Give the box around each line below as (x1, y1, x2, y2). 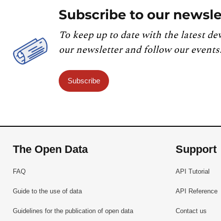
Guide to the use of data (13, 187, 82, 195)
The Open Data (13, 143, 88, 156)
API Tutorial (175, 167, 210, 175)
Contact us (175, 207, 207, 215)
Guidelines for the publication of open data (13, 207, 134, 215)
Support (175, 143, 217, 156)
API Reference (175, 187, 218, 195)
